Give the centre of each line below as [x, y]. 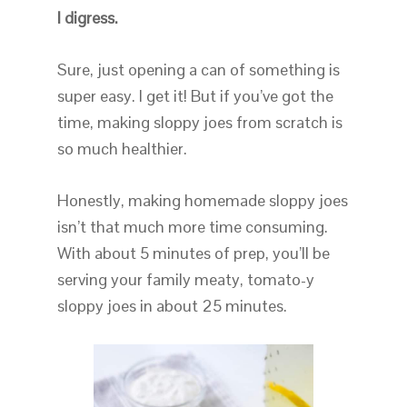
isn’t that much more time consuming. [192, 227]
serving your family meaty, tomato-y [185, 280]
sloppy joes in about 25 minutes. [172, 306]
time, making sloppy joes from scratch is [199, 123]
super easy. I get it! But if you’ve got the [195, 96]
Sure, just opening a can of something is [198, 70]
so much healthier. [122, 149]
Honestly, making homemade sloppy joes [202, 201]
